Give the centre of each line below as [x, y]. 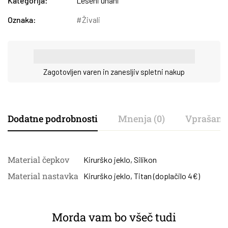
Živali [91, 20]
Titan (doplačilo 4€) [167, 176]
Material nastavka [43, 176]
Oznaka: [22, 20]
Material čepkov [38, 159]
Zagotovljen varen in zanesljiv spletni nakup [114, 72]
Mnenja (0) [141, 118]
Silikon [145, 159]
